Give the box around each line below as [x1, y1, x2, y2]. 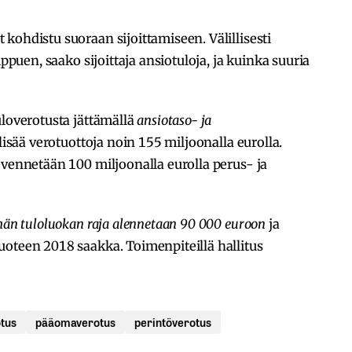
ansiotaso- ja [137, 112, 212, 129]
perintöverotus [134, 313, 211, 331]
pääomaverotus [35, 313, 115, 331]
